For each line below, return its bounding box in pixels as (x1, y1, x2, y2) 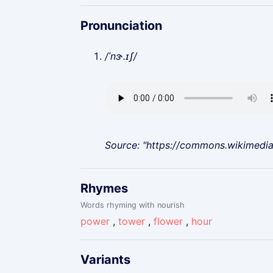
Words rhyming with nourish (80, 200, 185, 210)
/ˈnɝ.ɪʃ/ (105, 50, 137, 62)
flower (154, 215, 183, 227)
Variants (80, 252, 130, 267)
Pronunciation (80, 18, 162, 33)
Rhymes (80, 181, 128, 196)
